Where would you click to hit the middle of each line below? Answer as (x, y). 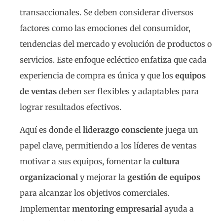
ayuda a (178, 209)
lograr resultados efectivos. (71, 107)
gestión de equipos (164, 177)
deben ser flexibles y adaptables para (128, 91)
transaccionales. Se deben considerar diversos (107, 12)
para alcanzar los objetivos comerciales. (95, 193)
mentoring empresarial (117, 209)
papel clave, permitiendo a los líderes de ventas (108, 146)
